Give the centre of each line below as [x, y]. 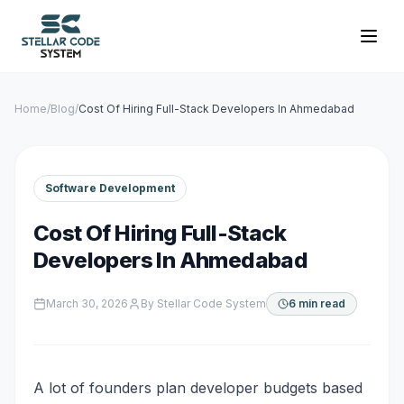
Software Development [110, 188]
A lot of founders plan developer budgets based [198, 388]
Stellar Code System [211, 303]
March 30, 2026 [87, 303]
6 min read [317, 303]
